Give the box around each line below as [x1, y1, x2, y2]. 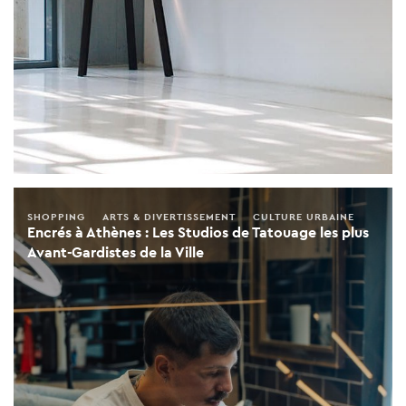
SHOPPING [27, 209, 85, 223]
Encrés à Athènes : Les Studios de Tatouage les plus [27, 222, 369, 242]
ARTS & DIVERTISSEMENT [102, 209, 236, 223]
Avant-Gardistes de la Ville [27, 242, 204, 262]
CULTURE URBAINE [253, 209, 354, 223]
